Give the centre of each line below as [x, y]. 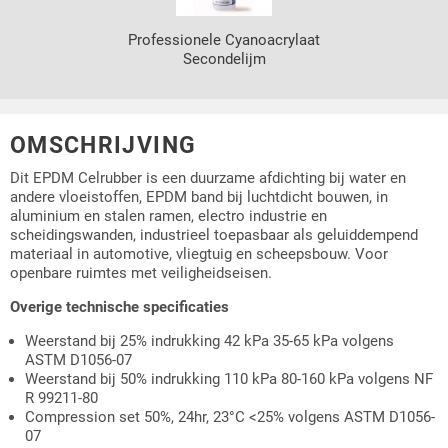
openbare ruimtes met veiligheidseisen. [141, 273]
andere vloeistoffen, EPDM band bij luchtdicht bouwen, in [199, 197]
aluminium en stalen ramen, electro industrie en [168, 216]
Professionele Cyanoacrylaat [224, 39]
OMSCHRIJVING [103, 144]
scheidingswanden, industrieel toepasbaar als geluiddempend [214, 235]
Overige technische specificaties [119, 307]
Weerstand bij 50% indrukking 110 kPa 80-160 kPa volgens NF [229, 379]
